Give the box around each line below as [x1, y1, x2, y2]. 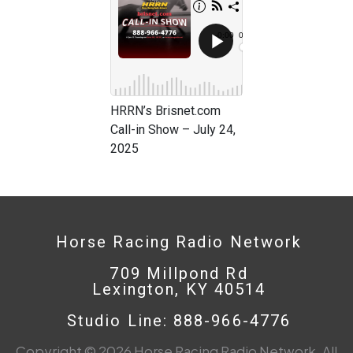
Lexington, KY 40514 [91, 279, 266, 299]
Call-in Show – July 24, [110, 121, 236, 137]
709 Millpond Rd [110, 263, 248, 283]
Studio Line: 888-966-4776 [67, 310, 292, 330]
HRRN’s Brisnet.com [110, 102, 221, 118]
